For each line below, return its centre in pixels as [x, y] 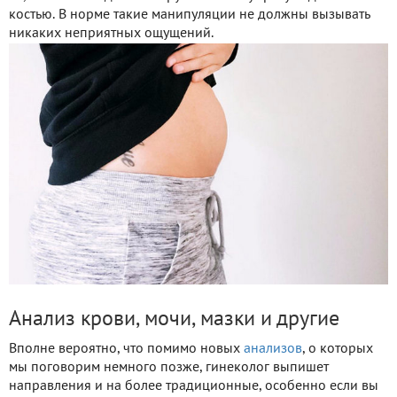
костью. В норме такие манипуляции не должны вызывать [189, 15]
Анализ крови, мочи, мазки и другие [174, 319]
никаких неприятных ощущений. [111, 33]
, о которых [338, 349]
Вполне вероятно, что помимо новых [126, 349]
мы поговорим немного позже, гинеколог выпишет [169, 367]
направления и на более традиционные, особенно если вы [194, 386]
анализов [273, 349]
